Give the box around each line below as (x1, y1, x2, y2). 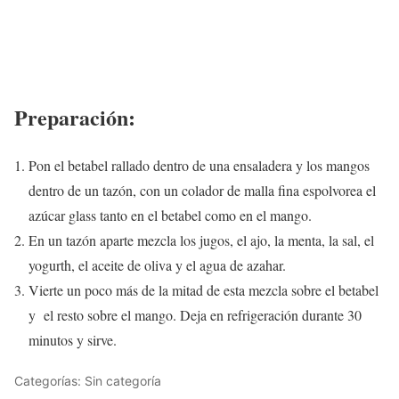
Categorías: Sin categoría (14, 373, 161, 389)
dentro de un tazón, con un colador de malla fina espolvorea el (28, 181, 376, 200)
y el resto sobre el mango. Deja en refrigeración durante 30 (28, 305, 366, 325)
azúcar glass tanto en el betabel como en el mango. (28, 206, 312, 225)
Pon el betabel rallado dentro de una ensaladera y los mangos (28, 156, 370, 175)
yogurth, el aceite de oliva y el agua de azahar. (28, 256, 286, 275)
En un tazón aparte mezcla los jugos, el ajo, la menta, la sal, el (28, 231, 374, 250)
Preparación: (14, 101, 135, 133)
